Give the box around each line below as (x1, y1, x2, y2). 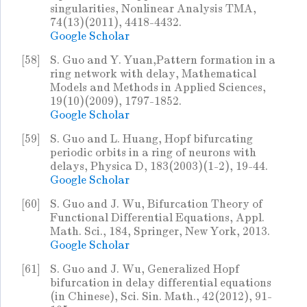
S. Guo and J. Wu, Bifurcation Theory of (50, 197, 262, 211)
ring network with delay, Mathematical (50, 67, 256, 81)
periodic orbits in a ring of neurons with (50, 146, 256, 160)
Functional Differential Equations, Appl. (50, 211, 265, 225)
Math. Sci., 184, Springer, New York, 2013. (50, 225, 270, 238)
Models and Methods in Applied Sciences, (50, 81, 266, 95)
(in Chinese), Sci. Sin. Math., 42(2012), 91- (50, 290, 272, 304)
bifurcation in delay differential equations (50, 276, 271, 290)
